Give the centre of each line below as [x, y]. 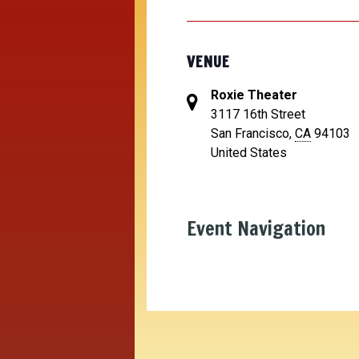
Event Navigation [256, 228]
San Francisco [250, 133]
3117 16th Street [258, 114]
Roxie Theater [254, 95]
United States [249, 153]
